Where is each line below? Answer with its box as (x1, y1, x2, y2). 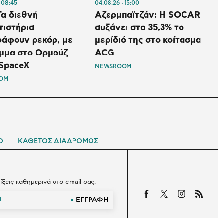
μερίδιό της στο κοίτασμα (94, 36, 201, 45)
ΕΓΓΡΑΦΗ (76, 197, 109, 204)
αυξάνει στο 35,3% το (94, 23, 184, 33)
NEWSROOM (94, 63, 131, 70)
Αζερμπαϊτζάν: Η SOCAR (94, 11, 200, 20)
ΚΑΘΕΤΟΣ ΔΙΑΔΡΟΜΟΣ (18, 138, 98, 145)
